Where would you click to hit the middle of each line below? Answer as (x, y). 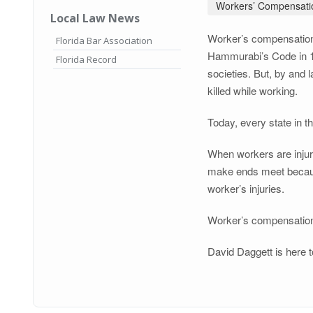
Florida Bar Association (104, 40)
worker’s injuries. (246, 188)
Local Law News (95, 18)
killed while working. (253, 90)
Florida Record (86, 59)
